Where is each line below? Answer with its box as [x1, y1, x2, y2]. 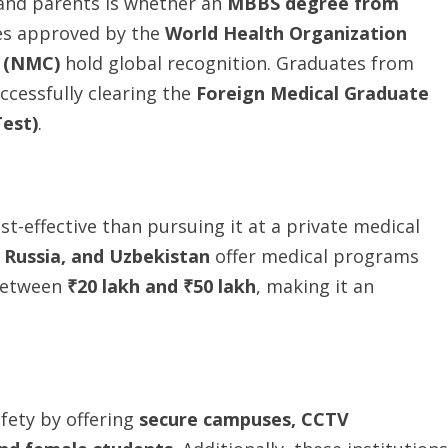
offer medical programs [215, 244, 419, 268]
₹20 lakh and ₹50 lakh [67, 274, 256, 298]
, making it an [256, 274, 374, 298]
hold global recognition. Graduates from [65, 51, 414, 75]
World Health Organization [165, 21, 407, 45]
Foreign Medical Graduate [196, 81, 429, 105]
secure [139, 407, 198, 431]
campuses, [203, 407, 296, 431]
